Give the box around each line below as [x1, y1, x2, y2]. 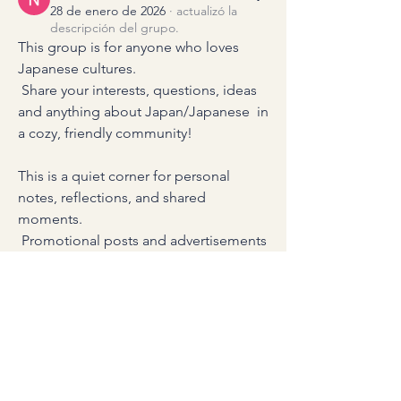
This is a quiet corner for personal [18, 167, 230, 185]
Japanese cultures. [18, 60, 136, 78]
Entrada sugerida [39, 357, 147, 375]
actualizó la [176, 3, 237, 20]
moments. [18, 210, 82, 228]
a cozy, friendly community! [18, 124, 192, 142]
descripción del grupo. [50, 20, 179, 37]
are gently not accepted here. [18, 253, 205, 271]
